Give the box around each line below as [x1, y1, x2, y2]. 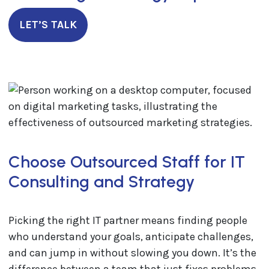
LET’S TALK [19, 18, 77, 31]
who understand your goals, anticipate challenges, [8, 230, 253, 243]
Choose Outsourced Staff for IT [8, 152, 245, 172]
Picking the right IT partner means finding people [8, 214, 247, 227]
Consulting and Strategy [8, 172, 195, 192]
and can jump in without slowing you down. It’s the [8, 246, 256, 259]
